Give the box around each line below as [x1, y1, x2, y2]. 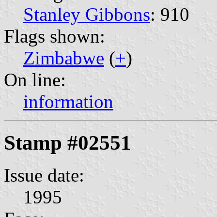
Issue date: [4, 165, 84, 186]
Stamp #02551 [4, 131, 131, 155]
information [23, 91, 113, 112]
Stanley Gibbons [23, 4, 150, 25]
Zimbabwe [23, 47, 104, 69]
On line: [4, 69, 66, 91]
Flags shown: [4, 26, 105, 47]
